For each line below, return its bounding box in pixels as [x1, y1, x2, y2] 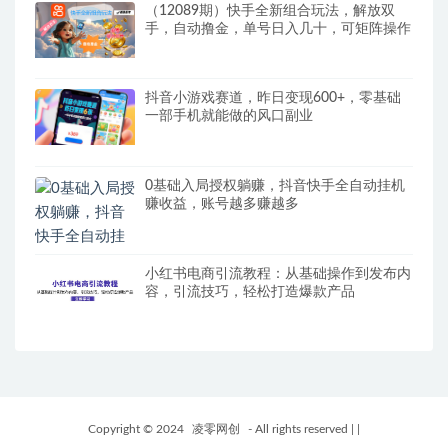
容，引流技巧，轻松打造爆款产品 [145, 284, 355, 299]
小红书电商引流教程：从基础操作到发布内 [145, 266, 411, 281]
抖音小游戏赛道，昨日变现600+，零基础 [145, 91, 401, 106]
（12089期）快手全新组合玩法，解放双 [145, 3, 395, 18]
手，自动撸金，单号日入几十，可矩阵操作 [145, 21, 411, 36]
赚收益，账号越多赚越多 [145, 197, 299, 212]
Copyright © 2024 [88, 423, 187, 436]
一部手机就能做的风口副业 [145, 109, 313, 124]
